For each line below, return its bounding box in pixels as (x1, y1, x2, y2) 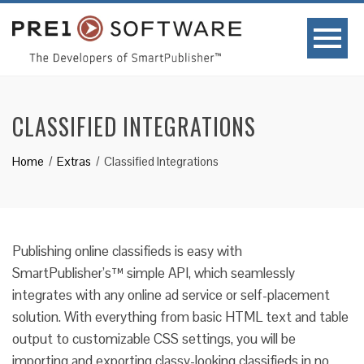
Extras (57, 154, 91, 169)
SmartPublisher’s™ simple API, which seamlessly (12, 264, 295, 282)
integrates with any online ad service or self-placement (12, 286, 330, 304)
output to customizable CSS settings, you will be (12, 330, 296, 348)
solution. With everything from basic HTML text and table (12, 308, 349, 326)
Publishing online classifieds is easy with (12, 242, 242, 260)
